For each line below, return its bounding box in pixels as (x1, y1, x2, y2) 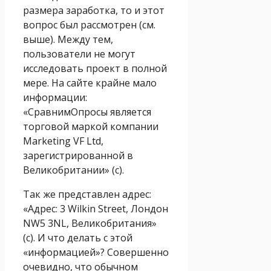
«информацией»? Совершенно (23, 245, 169, 259)
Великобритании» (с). (23, 163, 124, 177)
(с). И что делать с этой (23, 230, 132, 244)
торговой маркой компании (23, 119, 158, 133)
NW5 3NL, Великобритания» (23, 216, 157, 230)
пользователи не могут (23, 47, 135, 60)
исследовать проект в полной (23, 61, 167, 75)
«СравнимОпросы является (23, 105, 151, 119)
